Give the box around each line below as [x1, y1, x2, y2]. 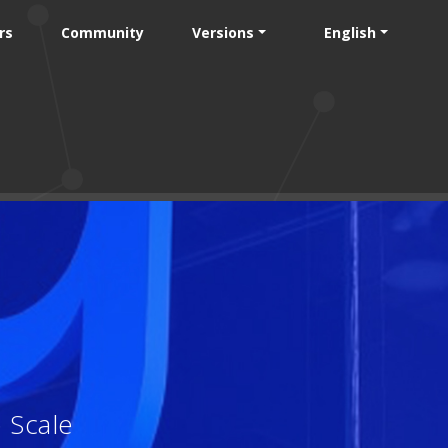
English [324, 22, 376, 42]
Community [61, 22, 144, 42]
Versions [192, 22, 254, 42]
